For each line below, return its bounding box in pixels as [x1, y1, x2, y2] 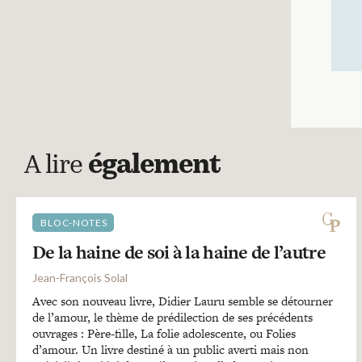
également [88, 154, 221, 179]
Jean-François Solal [32, 271, 128, 284]
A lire [24, 154, 88, 179]
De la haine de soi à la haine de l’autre [32, 239, 326, 265]
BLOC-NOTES [40, 217, 107, 229]
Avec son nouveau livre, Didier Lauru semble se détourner [32, 293, 333, 309]
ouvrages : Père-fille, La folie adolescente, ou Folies [32, 325, 296, 342]
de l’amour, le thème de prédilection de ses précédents [32, 309, 313, 326]
